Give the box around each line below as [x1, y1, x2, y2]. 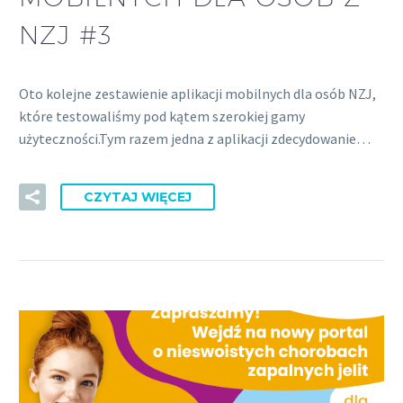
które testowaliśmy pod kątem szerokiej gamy [19, 106, 305, 125]
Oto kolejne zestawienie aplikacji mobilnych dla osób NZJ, [19, 84, 376, 103]
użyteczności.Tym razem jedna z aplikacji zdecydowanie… [19, 129, 371, 148]
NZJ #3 [19, 19, 112, 49]
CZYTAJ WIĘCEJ [84, 189, 192, 206]
